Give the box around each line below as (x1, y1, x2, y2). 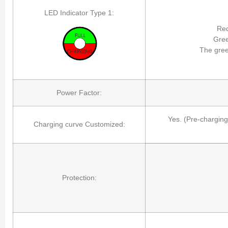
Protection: (62, 173, 97, 182)
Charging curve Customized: (33, 120, 125, 128)
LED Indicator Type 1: (44, 8, 114, 17)
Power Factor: (56, 88, 102, 97)
